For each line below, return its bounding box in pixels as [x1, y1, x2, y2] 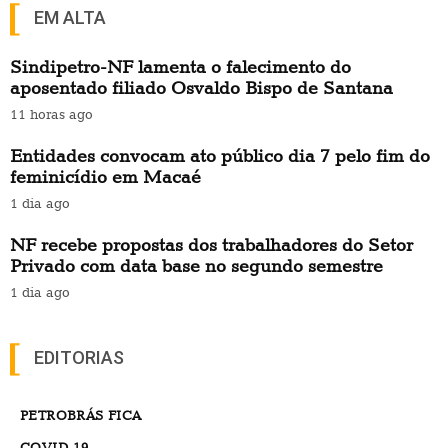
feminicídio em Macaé [10, 165, 201, 187]
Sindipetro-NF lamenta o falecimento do [10, 55, 351, 77]
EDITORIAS [34, 346, 124, 368]
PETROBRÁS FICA [20, 406, 142, 423]
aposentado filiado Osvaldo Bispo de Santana [10, 76, 393, 98]
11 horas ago [10, 105, 93, 122]
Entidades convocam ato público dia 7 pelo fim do [10, 144, 430, 166]
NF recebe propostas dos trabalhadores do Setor [10, 233, 413, 255]
